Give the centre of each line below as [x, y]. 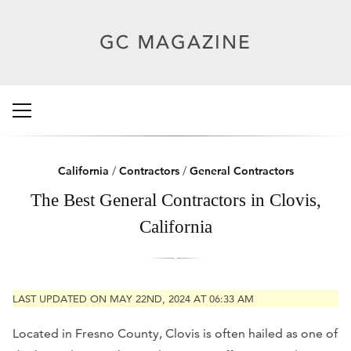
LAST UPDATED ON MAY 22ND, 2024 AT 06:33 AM [133, 299]
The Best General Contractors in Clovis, [175, 200]
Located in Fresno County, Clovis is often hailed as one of [175, 333]
